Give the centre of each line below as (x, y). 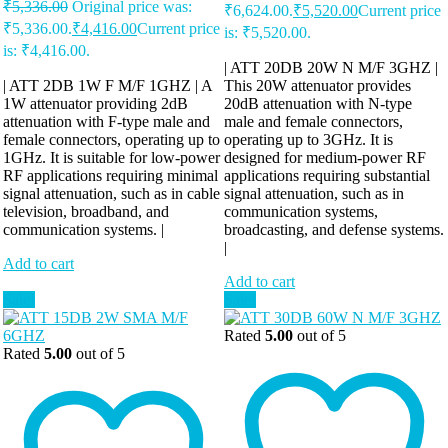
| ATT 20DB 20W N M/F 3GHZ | (331, 67)
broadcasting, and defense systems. (334, 229)
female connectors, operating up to (111, 139)
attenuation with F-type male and (106, 121)
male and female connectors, (313, 121)
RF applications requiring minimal (110, 175)
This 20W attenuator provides (317, 85)
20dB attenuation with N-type (318, 103)
